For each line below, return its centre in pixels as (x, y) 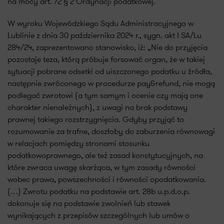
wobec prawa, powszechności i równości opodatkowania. (107, 179)
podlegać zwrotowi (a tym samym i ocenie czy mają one (105, 95)
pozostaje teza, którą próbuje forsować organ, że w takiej (106, 59)
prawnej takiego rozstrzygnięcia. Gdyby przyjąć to (96, 119)
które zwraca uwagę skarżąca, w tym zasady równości (101, 167)
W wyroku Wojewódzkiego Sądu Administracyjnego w (100, 23)
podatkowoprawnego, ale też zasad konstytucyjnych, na (105, 155)
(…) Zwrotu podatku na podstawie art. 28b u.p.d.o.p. (99, 191)
